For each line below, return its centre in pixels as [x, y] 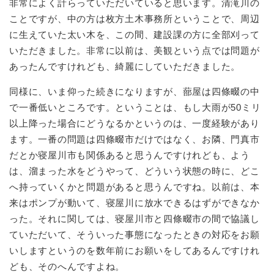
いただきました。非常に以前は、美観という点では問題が [135, 51]
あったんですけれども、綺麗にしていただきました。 [125, 67]
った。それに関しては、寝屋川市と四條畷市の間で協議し [135, 219]
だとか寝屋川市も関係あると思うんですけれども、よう [130, 155]
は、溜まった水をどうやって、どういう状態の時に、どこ [135, 171]
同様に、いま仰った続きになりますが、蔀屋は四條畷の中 [135, 92]
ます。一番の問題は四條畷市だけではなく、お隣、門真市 [135, 139]
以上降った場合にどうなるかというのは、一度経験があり [135, 124]
